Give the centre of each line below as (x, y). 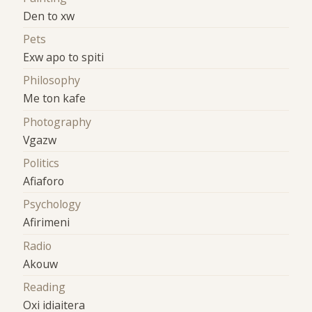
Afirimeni (47, 223)
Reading (45, 287)
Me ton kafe (55, 99)
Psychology (52, 204)
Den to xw (49, 16)
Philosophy (52, 80)
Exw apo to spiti (64, 57)
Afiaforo (44, 181)
